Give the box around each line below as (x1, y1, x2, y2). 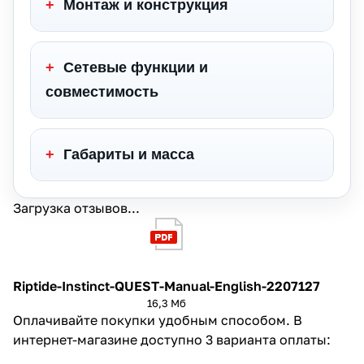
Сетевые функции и (59, 58, 208, 76)
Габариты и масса (59, 145, 194, 162)
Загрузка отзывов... (13, 199, 140, 216)
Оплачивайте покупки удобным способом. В (13, 311, 302, 328)
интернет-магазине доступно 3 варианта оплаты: (13, 331, 331, 348)
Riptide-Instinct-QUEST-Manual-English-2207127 (13, 277, 320, 294)
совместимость (45, 83, 158, 100)
